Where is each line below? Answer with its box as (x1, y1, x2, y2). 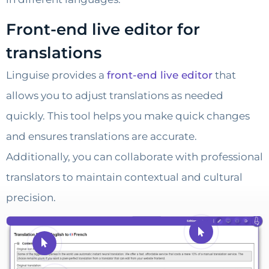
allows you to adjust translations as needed (6, 89, 223, 101)
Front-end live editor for (6, 19, 200, 39)
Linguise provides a (6, 68, 107, 81)
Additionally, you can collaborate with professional (6, 150, 263, 163)
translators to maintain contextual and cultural (6, 171, 243, 183)
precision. (6, 191, 56, 204)
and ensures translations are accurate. (6, 130, 197, 142)
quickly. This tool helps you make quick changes (6, 109, 250, 122)
